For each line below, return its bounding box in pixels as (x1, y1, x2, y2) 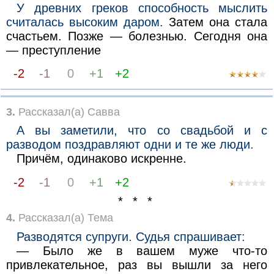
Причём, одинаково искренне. (17, 152, 187, 166)
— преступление (6, 43, 101, 57)
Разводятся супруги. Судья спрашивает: (17, 229, 246, 243)
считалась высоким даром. (6, 15, 163, 29)
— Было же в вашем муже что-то (17, 243, 268, 257)
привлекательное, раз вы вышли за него (6, 257, 268, 272)
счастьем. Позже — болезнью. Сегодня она (6, 29, 268, 43)
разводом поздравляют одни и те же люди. (6, 138, 254, 152)
